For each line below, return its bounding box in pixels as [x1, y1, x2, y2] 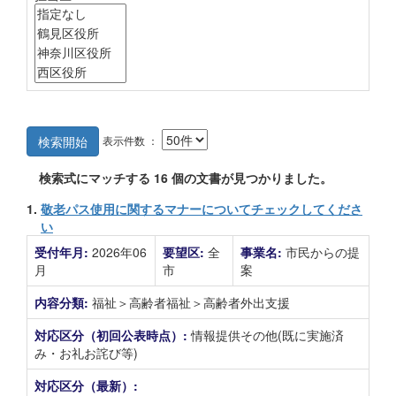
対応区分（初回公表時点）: [34, 326, 191, 344]
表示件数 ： [103, 132, 158, 148]
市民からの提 [286, 243, 360, 261]
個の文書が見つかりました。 [168, 169, 332, 187]
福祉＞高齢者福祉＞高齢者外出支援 [92, 293, 290, 311]
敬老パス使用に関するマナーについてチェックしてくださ [41, 200, 362, 217]
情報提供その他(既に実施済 [191, 326, 344, 344]
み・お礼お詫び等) [34, 344, 138, 362]
